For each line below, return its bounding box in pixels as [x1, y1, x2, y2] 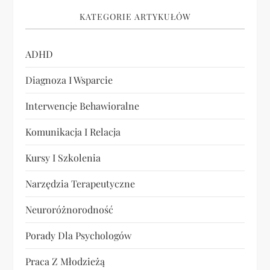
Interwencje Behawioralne [25, 99, 140, 113]
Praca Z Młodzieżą [25, 255, 105, 268]
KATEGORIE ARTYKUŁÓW [79, 11, 191, 23]
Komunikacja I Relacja [25, 125, 121, 139]
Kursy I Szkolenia [25, 151, 101, 165]
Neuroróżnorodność [25, 203, 114, 216]
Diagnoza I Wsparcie [25, 74, 113, 87]
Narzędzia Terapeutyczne [25, 177, 136, 190]
